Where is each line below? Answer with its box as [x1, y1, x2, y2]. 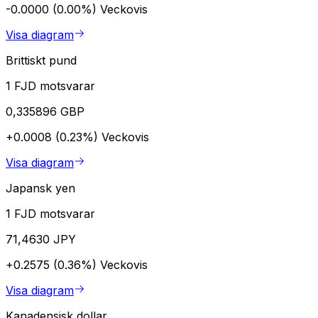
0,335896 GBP [6, 104, 84, 119]
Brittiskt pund [6, 53, 77, 67]
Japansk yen [6, 180, 75, 195]
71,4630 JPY [6, 231, 76, 246]
